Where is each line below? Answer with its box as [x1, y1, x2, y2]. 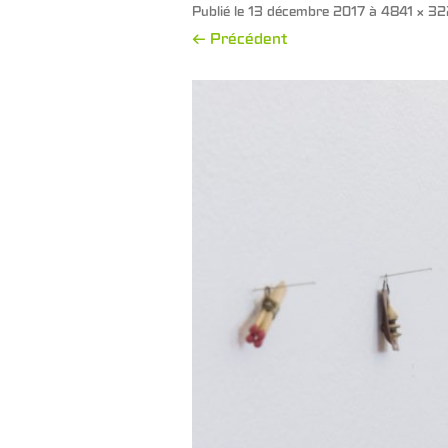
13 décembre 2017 [248, 7, 365, 20]
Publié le [192, 7, 248, 20]
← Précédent [192, 33, 288, 49]
